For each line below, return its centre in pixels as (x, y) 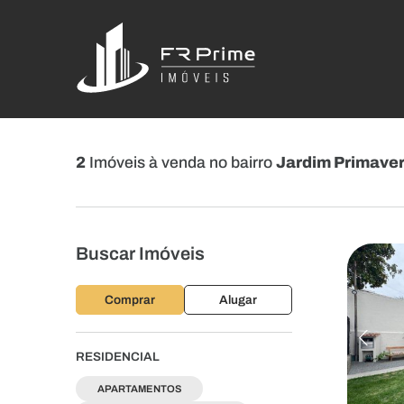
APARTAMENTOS (139, 388)
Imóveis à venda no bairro (181, 163)
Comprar (130, 300)
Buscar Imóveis (140, 254)
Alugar (238, 300)
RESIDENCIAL (118, 357)
